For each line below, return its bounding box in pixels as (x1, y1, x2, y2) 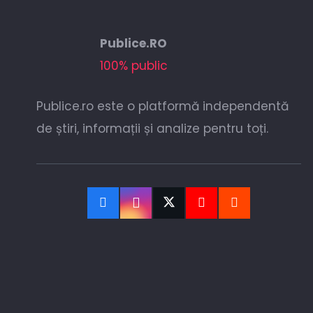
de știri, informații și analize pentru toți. (36, 119, 268, 137)
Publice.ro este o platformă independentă (36, 97, 289, 115)
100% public (99, 57, 168, 75)
